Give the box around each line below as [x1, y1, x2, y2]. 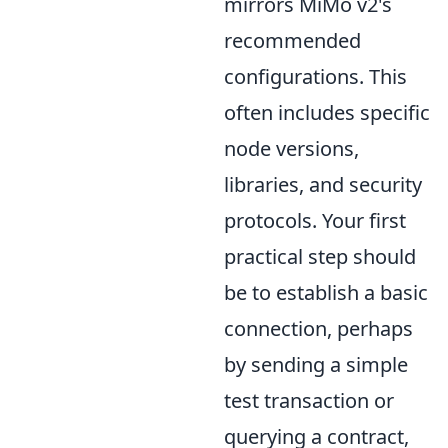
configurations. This [224, 62, 407, 90]
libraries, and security [224, 170, 422, 198]
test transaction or [224, 386, 394, 414]
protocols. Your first [224, 206, 406, 234]
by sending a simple [224, 350, 408, 378]
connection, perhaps [224, 314, 413, 342]
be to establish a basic [224, 278, 428, 306]
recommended [224, 26, 361, 54]
